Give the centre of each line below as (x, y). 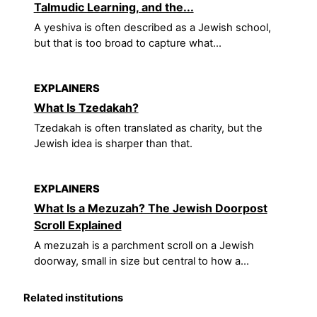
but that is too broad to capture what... (127, 43)
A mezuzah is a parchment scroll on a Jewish (144, 245)
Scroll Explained (77, 225)
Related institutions (74, 298)
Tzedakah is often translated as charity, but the (148, 128)
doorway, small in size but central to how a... (141, 261)
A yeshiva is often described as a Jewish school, (152, 28)
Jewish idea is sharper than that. (113, 143)
